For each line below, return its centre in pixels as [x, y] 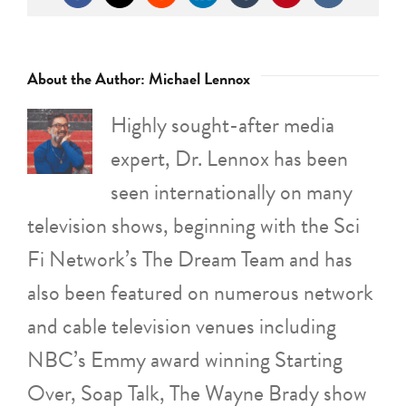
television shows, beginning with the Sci [193, 225]
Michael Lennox [199, 78]
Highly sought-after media [222, 125]
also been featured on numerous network [200, 292]
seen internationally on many [232, 192]
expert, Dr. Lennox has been [229, 158]
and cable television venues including [182, 326]
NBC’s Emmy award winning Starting [185, 359]
